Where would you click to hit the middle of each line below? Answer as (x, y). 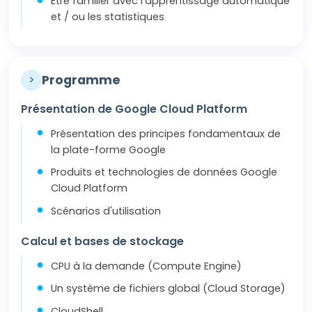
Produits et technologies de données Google (164, 172)
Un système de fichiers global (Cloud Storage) (169, 289)
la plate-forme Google (109, 149)
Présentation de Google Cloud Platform (134, 109)
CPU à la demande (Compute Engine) (147, 266)
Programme (81, 80)
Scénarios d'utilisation (106, 211)
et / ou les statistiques (108, 17)
